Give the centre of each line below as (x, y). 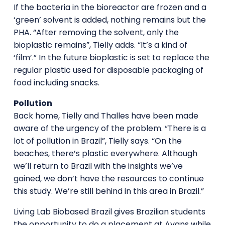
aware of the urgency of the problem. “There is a (109, 128)
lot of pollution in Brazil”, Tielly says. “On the (97, 141)
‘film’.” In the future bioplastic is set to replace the (111, 57)
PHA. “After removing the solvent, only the (96, 32)
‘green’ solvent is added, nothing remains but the (109, 20)
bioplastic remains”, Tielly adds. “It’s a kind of (100, 45)
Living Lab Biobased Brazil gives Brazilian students (109, 211)
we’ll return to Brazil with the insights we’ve (98, 166)
